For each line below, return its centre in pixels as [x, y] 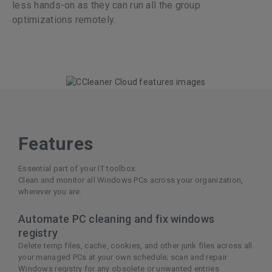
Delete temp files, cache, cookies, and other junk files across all [135, 245]
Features [56, 143]
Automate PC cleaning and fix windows [117, 219]
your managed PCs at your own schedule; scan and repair [123, 257]
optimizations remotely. [64, 20]
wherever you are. [50, 191]
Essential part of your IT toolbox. [78, 168]
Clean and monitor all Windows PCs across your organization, [131, 180]
